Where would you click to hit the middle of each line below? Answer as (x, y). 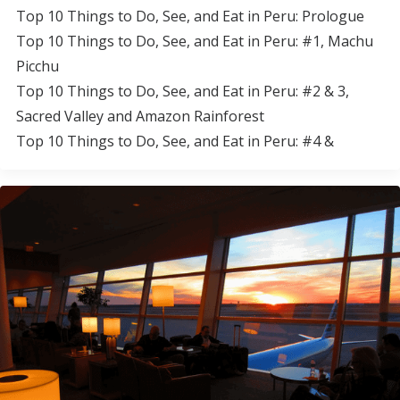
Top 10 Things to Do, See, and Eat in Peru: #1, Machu (195, 41)
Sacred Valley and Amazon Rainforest (140, 116)
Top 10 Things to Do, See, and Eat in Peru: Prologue (190, 16)
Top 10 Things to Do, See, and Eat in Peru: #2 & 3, (183, 91)
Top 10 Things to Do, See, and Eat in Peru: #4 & (175, 141)
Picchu (37, 66)
